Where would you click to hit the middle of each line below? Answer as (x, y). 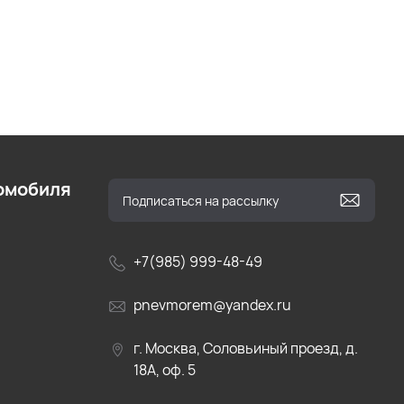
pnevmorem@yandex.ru (212, 305)
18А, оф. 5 (165, 370)
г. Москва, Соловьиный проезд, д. (246, 348)
